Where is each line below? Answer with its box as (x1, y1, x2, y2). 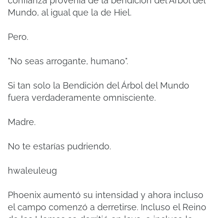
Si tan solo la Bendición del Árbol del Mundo (8, 80, 189, 91)
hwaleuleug (8, 165, 57, 176)
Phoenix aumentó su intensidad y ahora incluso (8, 190, 203, 200)
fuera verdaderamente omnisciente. (8, 92, 156, 103)
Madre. (8, 117, 36, 127)
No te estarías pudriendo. (8, 141, 111, 151)
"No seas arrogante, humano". (8, 56, 128, 66)
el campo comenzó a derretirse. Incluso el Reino (8, 202, 206, 212)
